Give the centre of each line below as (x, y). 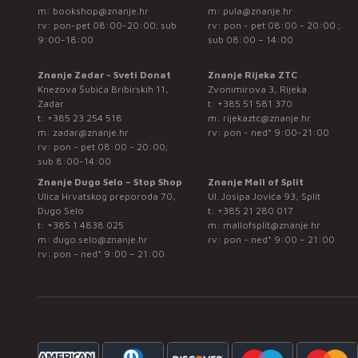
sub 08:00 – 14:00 (251, 40)
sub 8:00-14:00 (74, 161)
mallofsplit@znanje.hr (272, 225)
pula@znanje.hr (258, 11)
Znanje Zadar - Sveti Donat (104, 75)
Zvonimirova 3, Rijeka (258, 89)
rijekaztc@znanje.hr (267, 118)
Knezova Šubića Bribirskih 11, (103, 89)
